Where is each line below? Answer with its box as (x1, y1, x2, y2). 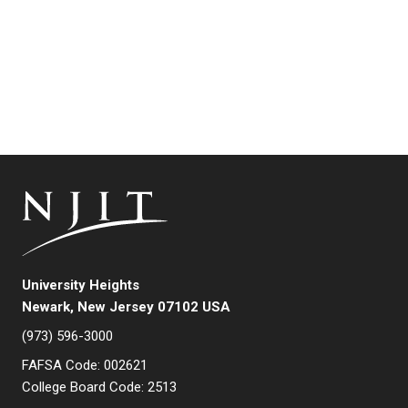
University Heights (22, 277, 139, 294)
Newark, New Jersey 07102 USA (22, 299, 230, 316)
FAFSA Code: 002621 (22, 357, 148, 374)
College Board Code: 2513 (22, 379, 177, 396)
